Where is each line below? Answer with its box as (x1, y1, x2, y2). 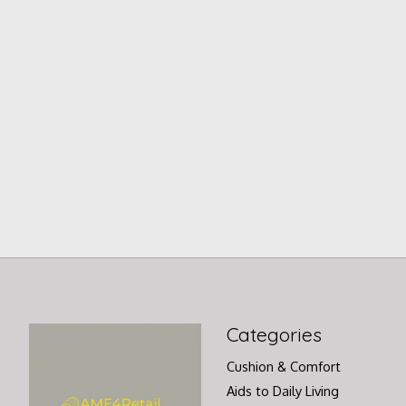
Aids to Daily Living (226, 382, 339, 399)
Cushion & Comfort (226, 357, 341, 374)
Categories (226, 322, 322, 346)
